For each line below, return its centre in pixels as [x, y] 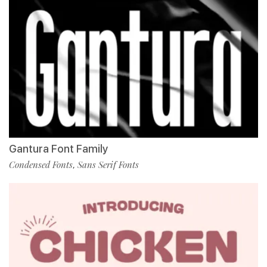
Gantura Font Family [58, 148]
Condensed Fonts [41, 164]
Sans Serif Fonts [108, 164]
